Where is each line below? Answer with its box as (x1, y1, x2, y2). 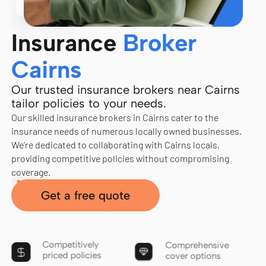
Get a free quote (41, 188, 130, 203)
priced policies (42, 250, 102, 261)
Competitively (42, 239, 99, 251)
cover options (165, 251, 221, 262)
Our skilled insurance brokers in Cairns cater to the (11, 112, 218, 123)
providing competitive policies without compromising (11, 153, 229, 164)
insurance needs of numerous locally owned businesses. (11, 125, 242, 137)
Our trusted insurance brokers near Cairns (11, 83, 240, 97)
